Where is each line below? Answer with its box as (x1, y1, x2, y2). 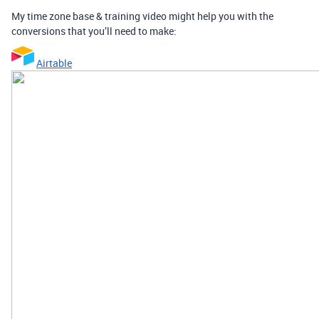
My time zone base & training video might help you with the (11, 9, 273, 23)
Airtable (36, 56, 72, 70)
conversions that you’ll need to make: (11, 24, 177, 38)
